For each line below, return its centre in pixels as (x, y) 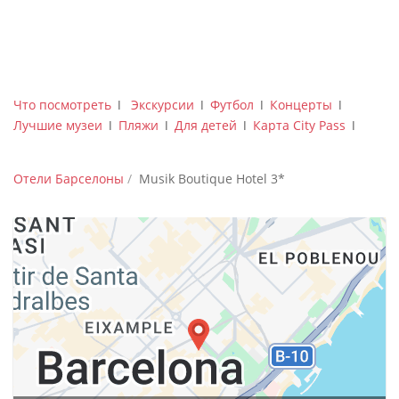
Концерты (301, 105)
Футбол (232, 105)
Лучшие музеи (58, 125)
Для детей (206, 125)
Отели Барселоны (69, 179)
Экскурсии (163, 105)
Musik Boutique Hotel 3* (212, 179)
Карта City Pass (299, 125)
